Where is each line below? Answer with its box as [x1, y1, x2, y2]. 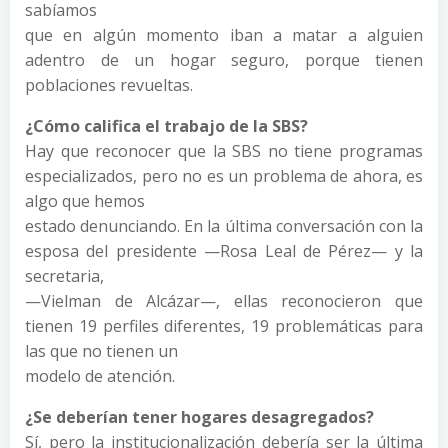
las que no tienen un [25, 339, 178, 362]
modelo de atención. [25, 364, 175, 387]
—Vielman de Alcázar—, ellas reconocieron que [25, 289, 423, 312]
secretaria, [25, 264, 104, 287]
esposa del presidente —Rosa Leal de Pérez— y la [25, 239, 423, 262]
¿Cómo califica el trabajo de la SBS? [25, 114, 308, 137]
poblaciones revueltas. [25, 73, 193, 96]
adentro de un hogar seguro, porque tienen [25, 48, 423, 71]
